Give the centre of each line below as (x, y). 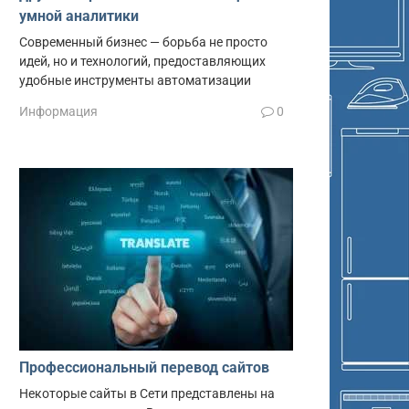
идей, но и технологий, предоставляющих (142, 61)
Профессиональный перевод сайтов (144, 367)
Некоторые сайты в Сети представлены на (147, 393)
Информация (58, 111)
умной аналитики (79, 16)
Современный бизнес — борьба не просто (143, 42)
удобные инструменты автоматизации (135, 80)
